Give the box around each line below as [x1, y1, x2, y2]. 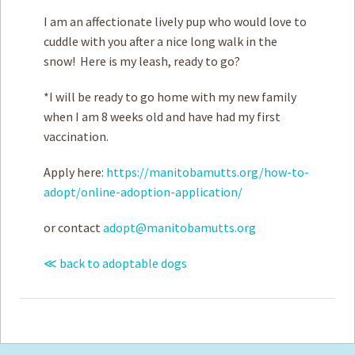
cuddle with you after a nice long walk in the [44, 33, 277, 50]
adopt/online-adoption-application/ [44, 184, 242, 200]
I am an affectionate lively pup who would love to [44, 13, 307, 30]
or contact [44, 219, 103, 236]
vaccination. [44, 128, 109, 145]
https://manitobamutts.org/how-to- [106, 164, 309, 181]
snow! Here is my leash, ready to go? [44, 53, 242, 70]
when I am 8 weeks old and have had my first [44, 109, 281, 125]
